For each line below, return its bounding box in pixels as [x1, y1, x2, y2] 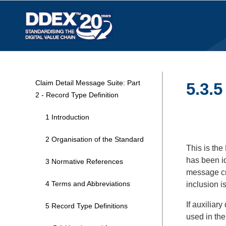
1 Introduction [45, 113, 89, 121]
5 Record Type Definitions [45, 202, 128, 210]
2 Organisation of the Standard [45, 135, 144, 143]
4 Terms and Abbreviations [45, 180, 130, 188]
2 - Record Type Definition [35, 91, 119, 99]
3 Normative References [45, 157, 123, 165]
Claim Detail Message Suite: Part [35, 79, 140, 87]
